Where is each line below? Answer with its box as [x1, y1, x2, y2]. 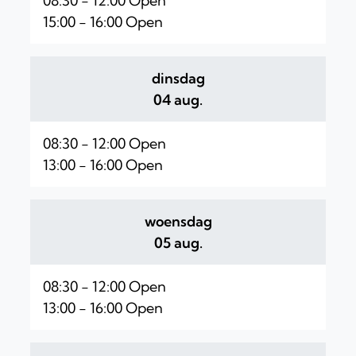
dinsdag [151, 69, 205, 88]
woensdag [144, 212, 212, 231]
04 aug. [153, 91, 203, 110]
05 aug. [153, 234, 203, 253]
